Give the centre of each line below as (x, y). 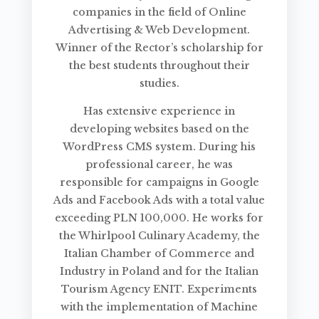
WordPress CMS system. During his (159, 146)
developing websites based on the (159, 129)
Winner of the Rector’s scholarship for (159, 47)
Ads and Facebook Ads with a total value (159, 200)
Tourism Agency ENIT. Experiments (159, 289)
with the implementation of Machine (159, 307)
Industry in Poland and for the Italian (159, 271)
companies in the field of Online (159, 12)
